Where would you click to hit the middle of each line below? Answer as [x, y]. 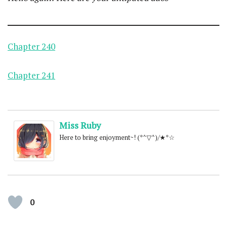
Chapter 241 [31, 75]
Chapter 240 [31, 46]
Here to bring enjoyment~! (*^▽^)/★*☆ [117, 137]
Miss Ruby [80, 125]
